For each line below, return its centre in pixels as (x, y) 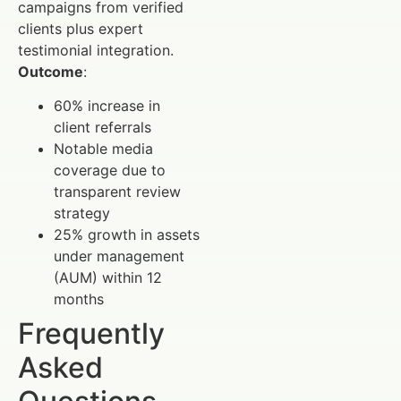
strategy (82, 213)
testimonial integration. (96, 50)
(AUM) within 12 (108, 277)
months (79, 299)
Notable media (103, 148)
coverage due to (110, 170)
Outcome (51, 71)
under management (119, 256)
